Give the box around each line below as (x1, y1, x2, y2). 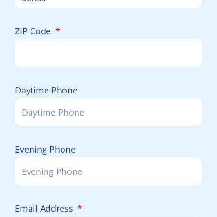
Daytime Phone (15, 84, 77, 96)
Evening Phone (15, 143, 76, 155)
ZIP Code (15, 25, 53, 37)
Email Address (15, 202, 76, 214)
